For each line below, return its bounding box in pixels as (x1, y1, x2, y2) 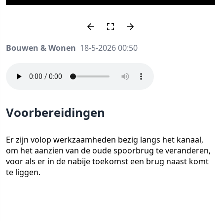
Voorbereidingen (6, 104, 105, 120)
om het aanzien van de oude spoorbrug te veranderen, (6, 145, 211, 156)
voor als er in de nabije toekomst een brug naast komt (6, 156, 209, 167)
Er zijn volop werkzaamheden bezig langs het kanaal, (6, 134, 203, 145)
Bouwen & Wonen (6, 42, 76, 53)
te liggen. (6, 167, 40, 178)
